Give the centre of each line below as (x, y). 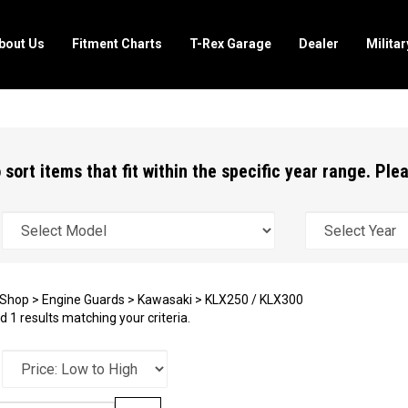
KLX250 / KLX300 (254, 300)
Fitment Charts (117, 43)
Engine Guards (83, 300)
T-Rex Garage (230, 43)
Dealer (318, 43)
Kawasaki (164, 300)
